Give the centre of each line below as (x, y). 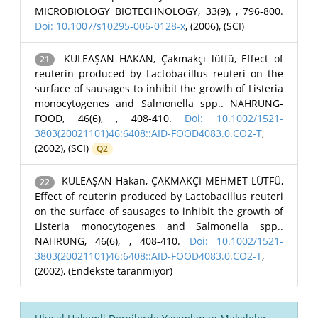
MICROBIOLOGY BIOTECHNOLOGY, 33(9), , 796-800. (159, 11)
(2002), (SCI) (63, 148)
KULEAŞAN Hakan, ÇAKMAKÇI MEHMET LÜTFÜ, (171, 181)
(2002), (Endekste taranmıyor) (104, 270)
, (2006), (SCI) (215, 26)
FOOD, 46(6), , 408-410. (110, 119)
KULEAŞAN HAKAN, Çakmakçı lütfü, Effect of (171, 59)
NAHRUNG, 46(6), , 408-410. (112, 241)
